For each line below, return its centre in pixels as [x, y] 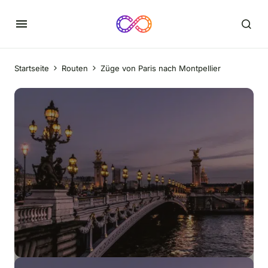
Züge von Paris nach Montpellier [161, 68]
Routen [75, 68]
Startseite [32, 68]
